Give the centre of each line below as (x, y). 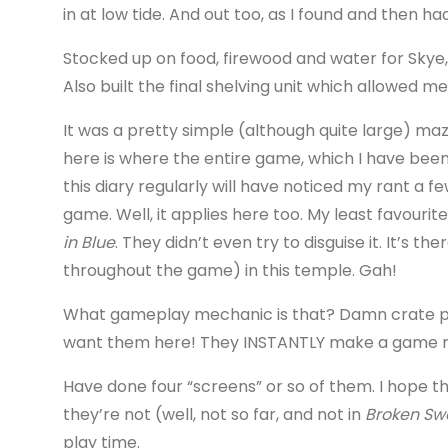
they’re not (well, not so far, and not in (213, 414)
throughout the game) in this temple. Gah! (229, 270)
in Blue (88, 242)
